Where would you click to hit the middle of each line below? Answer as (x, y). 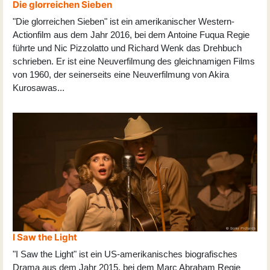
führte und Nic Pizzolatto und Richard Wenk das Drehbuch (127, 48)
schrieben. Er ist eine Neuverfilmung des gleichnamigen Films (134, 61)
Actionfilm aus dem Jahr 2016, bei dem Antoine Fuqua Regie (131, 35)
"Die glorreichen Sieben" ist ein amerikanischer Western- (124, 22)
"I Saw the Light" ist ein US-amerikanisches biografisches (125, 254)
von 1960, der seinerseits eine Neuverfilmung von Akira (121, 75)
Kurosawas (35, 88)
